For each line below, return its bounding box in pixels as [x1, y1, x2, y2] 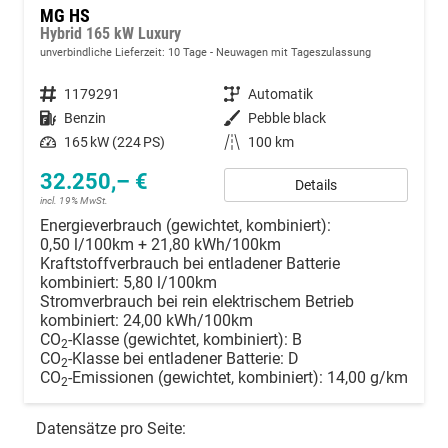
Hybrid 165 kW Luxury [40, 24, 181, 44]
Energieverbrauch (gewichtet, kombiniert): [40, 216, 331, 236]
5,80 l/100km [123, 273, 217, 293]
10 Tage [168, 46, 207, 60]
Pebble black [248, 110, 326, 127]
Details [295, 177, 337, 194]
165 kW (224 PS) [64, 134, 165, 151]
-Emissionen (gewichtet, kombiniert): [68, 368, 327, 388]
